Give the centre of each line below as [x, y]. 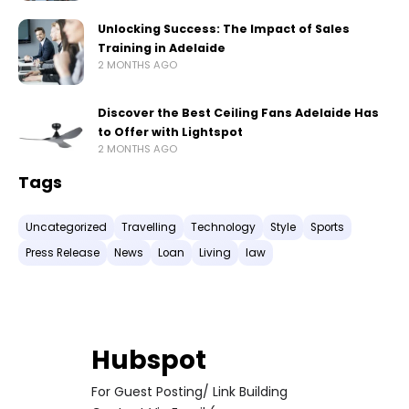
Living [215, 253]
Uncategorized [66, 228]
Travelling [149, 228]
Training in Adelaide [162, 48]
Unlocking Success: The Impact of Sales [224, 29]
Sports [327, 228]
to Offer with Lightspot [170, 132]
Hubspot [149, 361]
